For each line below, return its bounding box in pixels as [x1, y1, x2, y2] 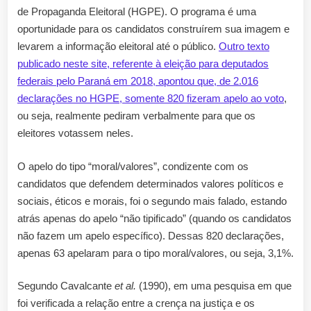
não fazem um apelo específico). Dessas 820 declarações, [17, 229, 284, 242]
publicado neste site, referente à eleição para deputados [17, 58, 269, 70]
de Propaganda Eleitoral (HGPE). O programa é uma [17, 6, 256, 18]
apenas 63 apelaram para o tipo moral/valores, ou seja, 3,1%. [17, 246, 294, 259]
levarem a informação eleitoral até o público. [17, 40, 219, 53]
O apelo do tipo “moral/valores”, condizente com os [17, 160, 249, 172]
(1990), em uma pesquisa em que [136, 280, 292, 292]
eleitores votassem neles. [17, 127, 133, 140]
